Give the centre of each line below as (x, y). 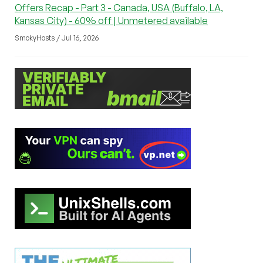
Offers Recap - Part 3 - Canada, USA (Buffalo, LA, (119, 7)
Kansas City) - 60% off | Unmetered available (111, 20)
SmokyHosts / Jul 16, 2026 (57, 38)
